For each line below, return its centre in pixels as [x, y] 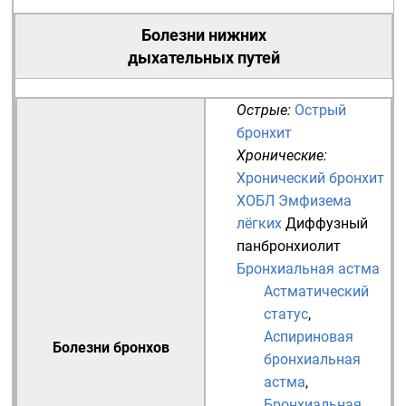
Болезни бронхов [111, 348]
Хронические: [282, 155]
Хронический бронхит [310, 178]
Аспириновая [309, 337]
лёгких [259, 223]
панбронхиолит [289, 246]
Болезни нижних [203, 35]
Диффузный [327, 223]
